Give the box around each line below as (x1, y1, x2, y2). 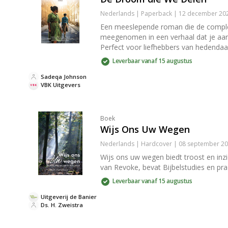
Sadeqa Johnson (41, 73, 87, 80)
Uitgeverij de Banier (41, 193, 97, 201)
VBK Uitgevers (41, 81, 80, 89)
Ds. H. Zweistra (41, 201, 83, 209)
